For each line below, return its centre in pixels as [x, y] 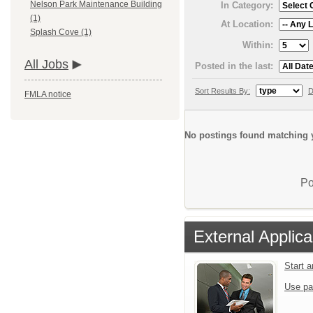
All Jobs [46, 65]
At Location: [247, 24]
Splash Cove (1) [61, 32]
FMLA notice [48, 95]
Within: [258, 45]
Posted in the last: [234, 66]
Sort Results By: [223, 90]
